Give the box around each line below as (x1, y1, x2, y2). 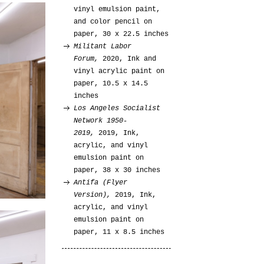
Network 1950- (74, 117, 128, 125)
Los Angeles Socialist (74, 104, 161, 113)
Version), (74, 191, 115, 199)
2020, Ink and (103, 55, 157, 63)
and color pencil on (74, 18, 153, 26)
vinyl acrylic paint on (74, 67, 165, 75)
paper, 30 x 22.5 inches (74, 30, 169, 38)
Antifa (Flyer (74, 179, 128, 187)
